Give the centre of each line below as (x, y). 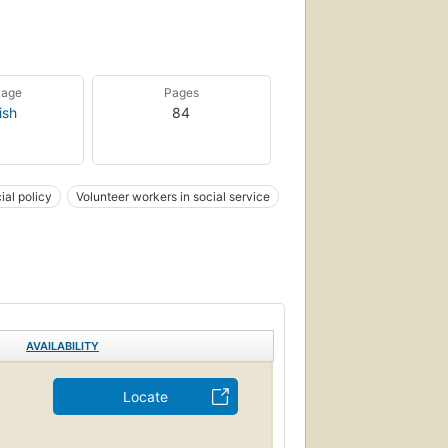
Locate (145, 396)
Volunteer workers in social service (173, 196)
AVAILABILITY (62, 345)
